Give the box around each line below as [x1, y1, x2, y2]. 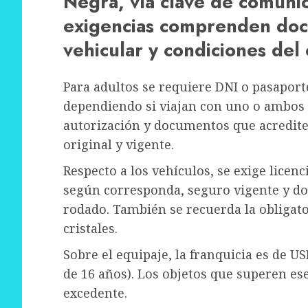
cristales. [63, 220, 118, 237]
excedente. [63, 285, 127, 302]
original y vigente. [63, 136, 174, 153]
